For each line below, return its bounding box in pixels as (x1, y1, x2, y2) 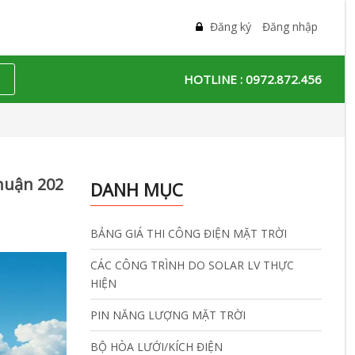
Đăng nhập (262, 19, 319, 34)
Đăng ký (210, 19, 252, 34)
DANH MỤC (90, 177, 183, 201)
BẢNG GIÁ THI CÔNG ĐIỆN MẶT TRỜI (90, 226, 287, 241)
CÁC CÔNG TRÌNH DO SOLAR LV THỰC (90, 258, 294, 273)
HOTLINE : (184, 71, 246, 87)
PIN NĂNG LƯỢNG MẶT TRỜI (90, 307, 246, 323)
